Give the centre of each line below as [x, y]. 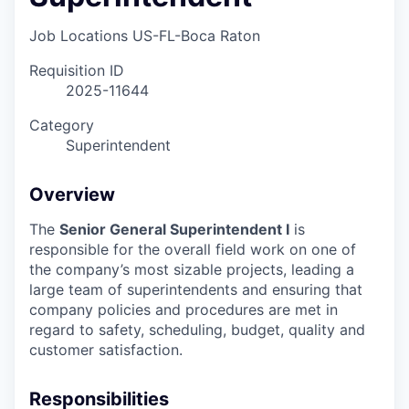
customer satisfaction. [106, 350]
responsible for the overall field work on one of [193, 250]
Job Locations [79, 36]
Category [62, 126]
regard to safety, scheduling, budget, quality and [197, 330]
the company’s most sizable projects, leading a [192, 270]
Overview [72, 195]
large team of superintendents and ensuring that [196, 290]
